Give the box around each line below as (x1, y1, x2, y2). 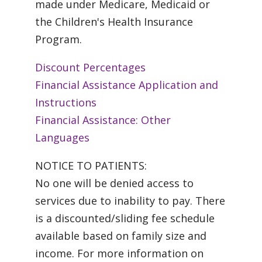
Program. (35, 32, 82, 46)
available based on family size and (35, 228, 206, 243)
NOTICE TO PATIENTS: (35, 158, 147, 173)
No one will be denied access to (35, 175, 194, 190)
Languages (35, 130, 89, 144)
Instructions (35, 95, 96, 109)
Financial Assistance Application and (35, 77, 218, 92)
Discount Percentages (35, 60, 146, 74)
